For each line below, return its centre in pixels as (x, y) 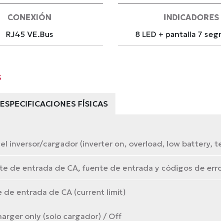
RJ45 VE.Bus (29, 34)
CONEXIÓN (30, 17)
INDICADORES (192, 17)
